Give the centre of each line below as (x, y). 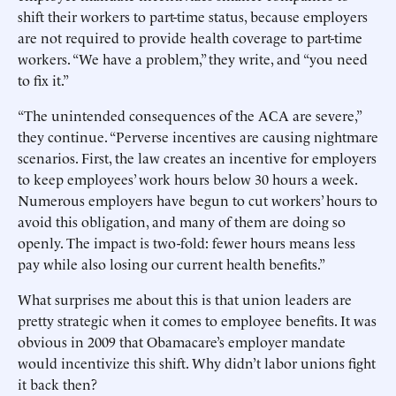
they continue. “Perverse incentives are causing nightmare (198, 136)
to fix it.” (43, 80)
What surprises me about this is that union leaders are (185, 299)
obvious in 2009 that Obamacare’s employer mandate (182, 341)
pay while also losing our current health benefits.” (171, 263)
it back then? (57, 384)
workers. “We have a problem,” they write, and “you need (193, 58)
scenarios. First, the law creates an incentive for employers (197, 157)
